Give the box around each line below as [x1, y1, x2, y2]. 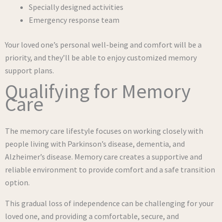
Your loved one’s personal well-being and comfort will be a [5, 40, 202, 50]
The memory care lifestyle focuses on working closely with [5, 126, 203, 136]
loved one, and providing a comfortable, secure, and [5, 211, 179, 221]
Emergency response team [29, 15, 119, 25]
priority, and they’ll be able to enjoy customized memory [5, 53, 197, 62]
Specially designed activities [29, 2, 123, 12]
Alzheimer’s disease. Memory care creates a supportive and [5, 152, 202, 162]
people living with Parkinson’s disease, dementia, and [5, 139, 185, 149]
